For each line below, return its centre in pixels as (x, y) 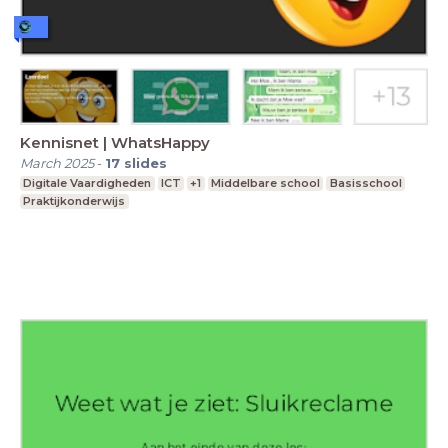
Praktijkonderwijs (74, 201)
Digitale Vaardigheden (87, 183)
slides (145, 163)
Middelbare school (266, 183)
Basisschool (365, 183)
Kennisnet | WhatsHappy (115, 143)
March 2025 (57, 163)
